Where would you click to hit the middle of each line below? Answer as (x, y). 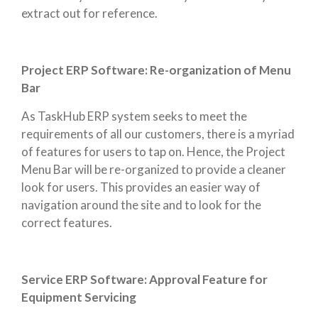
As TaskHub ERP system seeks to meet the (134, 116)
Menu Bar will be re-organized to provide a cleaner (154, 169)
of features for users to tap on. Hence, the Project (153, 152)
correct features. (67, 223)
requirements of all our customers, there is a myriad (158, 134)
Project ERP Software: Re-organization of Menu (156, 70)
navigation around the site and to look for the (141, 205)
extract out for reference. (89, 13)
